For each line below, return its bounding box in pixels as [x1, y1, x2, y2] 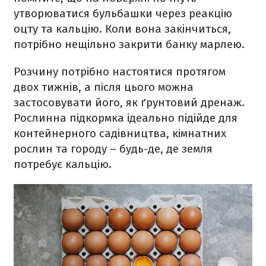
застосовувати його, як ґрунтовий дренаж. [14, 96, 245, 110]
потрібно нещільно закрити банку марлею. [14, 37, 248, 52]
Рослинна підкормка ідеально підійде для [14, 111, 237, 125]
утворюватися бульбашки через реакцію [14, 7, 232, 21]
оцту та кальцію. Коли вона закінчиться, [14, 22, 231, 36]
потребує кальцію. [14, 157, 115, 172]
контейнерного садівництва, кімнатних [14, 126, 226, 141]
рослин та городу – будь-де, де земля [14, 142, 213, 156]
